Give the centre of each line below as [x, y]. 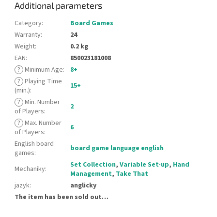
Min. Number [42, 102]
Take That [132, 174]
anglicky [83, 185]
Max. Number [42, 123]
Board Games [92, 23]
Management [91, 174]
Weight [25, 46]
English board [34, 144]
